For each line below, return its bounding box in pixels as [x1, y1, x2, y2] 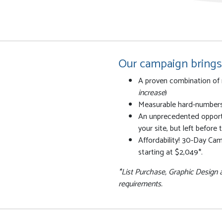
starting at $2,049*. [138, 146, 203, 160]
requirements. [118, 177, 163, 191]
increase [138, 86, 165, 100]
